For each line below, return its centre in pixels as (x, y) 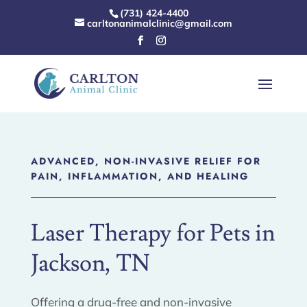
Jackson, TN (90, 263)
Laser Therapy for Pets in (153, 233)
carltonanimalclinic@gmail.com (159, 24)
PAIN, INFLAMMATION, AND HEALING (139, 176)
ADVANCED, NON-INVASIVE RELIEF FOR (146, 161)
